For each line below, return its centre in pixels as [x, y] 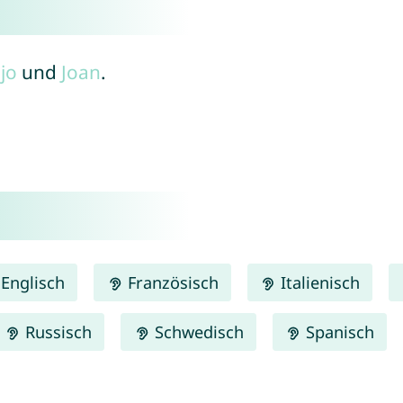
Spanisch [337, 331]
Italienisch [318, 282]
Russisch [57, 331]
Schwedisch [197, 331]
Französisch [170, 282]
